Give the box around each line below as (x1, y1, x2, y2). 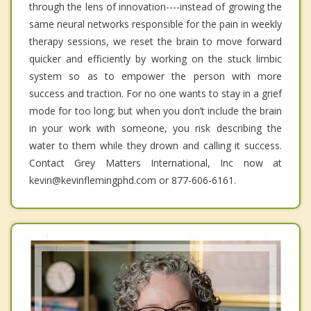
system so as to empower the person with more (29, 69, 282, 83)
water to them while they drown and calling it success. (29, 138, 282, 152)
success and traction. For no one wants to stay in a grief (29, 86, 282, 100)
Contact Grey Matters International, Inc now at (29, 155, 282, 169)
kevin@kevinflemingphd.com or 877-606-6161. (29, 173, 236, 187)
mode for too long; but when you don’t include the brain (29, 103, 282, 117)
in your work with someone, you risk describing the (29, 121, 282, 135)
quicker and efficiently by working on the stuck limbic (29, 51, 282, 65)
